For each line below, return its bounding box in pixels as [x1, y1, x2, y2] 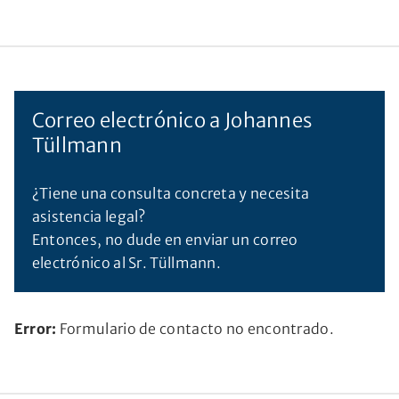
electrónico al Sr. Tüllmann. [31, 253, 222, 272]
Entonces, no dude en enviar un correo [31, 230, 298, 248]
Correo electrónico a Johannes [31, 107, 313, 133]
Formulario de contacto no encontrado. [56, 319, 334, 338]
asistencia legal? [31, 207, 146, 225]
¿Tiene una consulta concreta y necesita [31, 183, 310, 202]
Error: [13, 319, 57, 338]
